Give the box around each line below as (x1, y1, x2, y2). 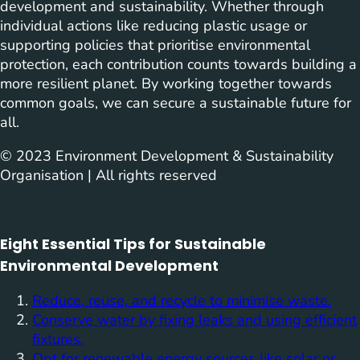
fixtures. (32, 329, 84, 349)
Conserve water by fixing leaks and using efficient (32, 309, 357, 329)
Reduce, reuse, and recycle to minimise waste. (32, 290, 331, 310)
